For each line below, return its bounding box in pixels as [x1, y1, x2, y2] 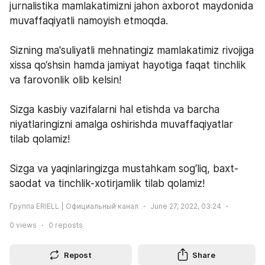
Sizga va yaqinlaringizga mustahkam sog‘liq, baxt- [9, 163, 238, 174]
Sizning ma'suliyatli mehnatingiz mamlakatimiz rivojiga [9, 44, 254, 56]
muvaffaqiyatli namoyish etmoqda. [9, 15, 168, 27]
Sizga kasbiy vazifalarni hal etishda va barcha [9, 104, 219, 115]
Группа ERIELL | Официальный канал [9, 202, 138, 211]
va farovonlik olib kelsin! [9, 74, 121, 86]
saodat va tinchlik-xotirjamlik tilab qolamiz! [9, 177, 205, 189]
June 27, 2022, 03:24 [150, 202, 221, 211]
